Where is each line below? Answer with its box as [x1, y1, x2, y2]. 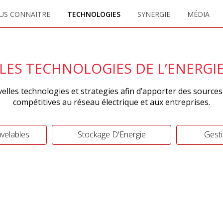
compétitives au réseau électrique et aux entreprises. [13, 97, 210, 108]
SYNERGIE [137, 9, 170, 19]
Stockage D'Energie [77, 129, 146, 140]
